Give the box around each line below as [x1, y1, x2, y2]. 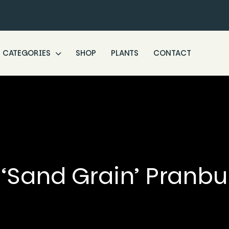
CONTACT [153, 48, 191, 58]
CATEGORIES [2, 48, 53, 58]
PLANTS [110, 48, 139, 58]
